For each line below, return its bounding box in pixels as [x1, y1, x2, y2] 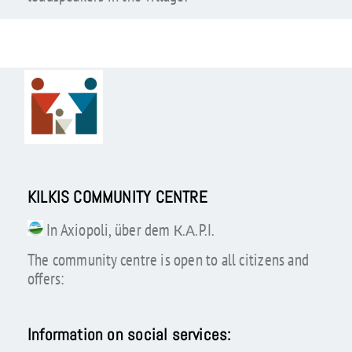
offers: [27, 268, 64, 290]
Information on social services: [27, 324, 232, 345]
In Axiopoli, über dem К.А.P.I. [42, 218, 215, 240]
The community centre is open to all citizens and [27, 249, 309, 271]
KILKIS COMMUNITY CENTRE [27, 187, 207, 208]
